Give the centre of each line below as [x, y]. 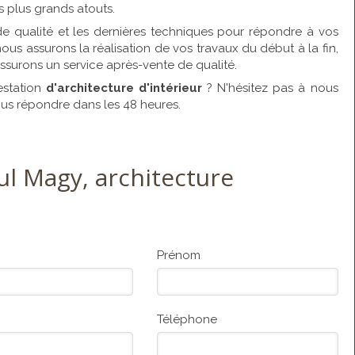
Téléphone [187, 319]
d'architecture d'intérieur [121, 88]
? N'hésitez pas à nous [270, 88]
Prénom [179, 255]
